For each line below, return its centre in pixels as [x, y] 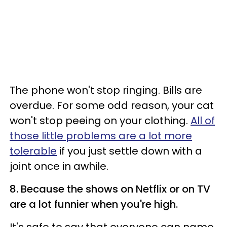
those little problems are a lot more [101, 136]
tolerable [33, 151]
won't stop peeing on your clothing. [100, 121]
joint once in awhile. [59, 166]
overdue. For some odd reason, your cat [112, 106]
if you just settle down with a [129, 151]
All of [203, 121]
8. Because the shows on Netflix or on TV [110, 189]
